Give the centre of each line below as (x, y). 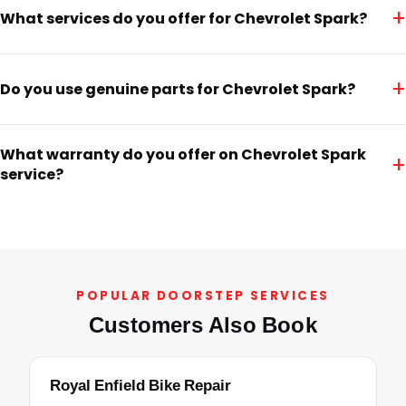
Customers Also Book (203, 326)
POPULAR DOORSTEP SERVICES (203, 296)
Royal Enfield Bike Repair (140, 386)
